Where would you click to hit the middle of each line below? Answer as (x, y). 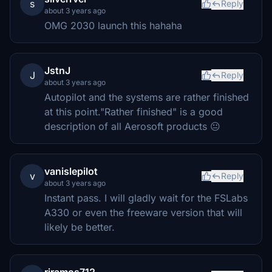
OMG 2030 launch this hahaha (113, 25)
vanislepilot (71, 171)
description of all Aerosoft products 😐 (132, 126)
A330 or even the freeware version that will (143, 212)
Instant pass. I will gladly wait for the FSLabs (146, 198)
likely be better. (80, 227)
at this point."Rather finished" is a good (134, 111)
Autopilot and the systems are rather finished (147, 97)
